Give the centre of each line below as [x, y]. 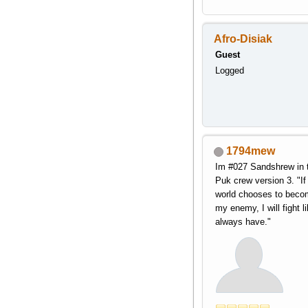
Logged [229, 71]
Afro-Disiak [243, 39]
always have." [243, 222]
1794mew [250, 151]
